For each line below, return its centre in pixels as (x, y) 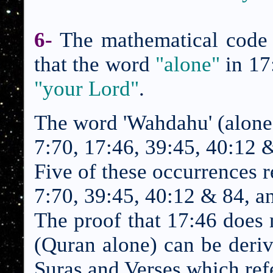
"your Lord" (87, 89)
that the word (95, 64)
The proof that (101, 220)
